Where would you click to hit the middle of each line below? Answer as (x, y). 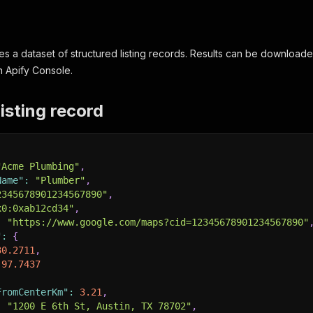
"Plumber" (60, 180)
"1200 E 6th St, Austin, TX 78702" (99, 306)
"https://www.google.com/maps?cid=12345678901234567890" (158, 222)
